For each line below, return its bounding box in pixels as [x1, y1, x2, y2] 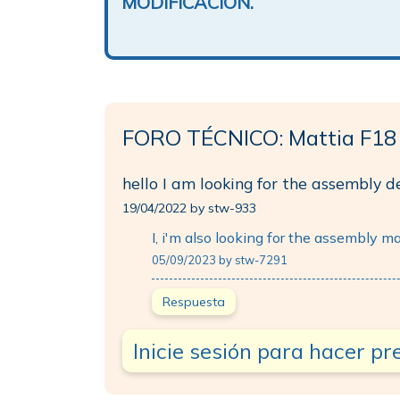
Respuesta [162, 294, 225, 310]
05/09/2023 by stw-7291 [152, 253, 287, 267]
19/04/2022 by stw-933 [122, 200, 256, 216]
